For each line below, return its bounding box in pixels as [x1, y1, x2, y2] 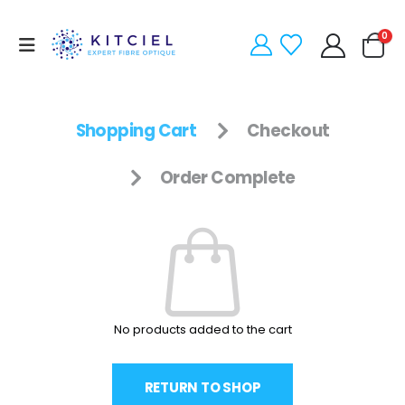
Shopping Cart [75, 118, 197, 142]
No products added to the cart [113, 321, 292, 339]
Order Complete [159, 166, 296, 190]
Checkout [246, 118, 330, 142]
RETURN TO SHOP [144, 378, 261, 398]
